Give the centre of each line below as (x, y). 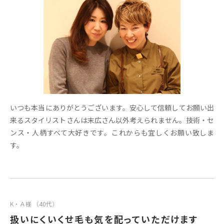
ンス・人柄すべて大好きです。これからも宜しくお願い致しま (112, 132)
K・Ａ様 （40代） (34, 203)
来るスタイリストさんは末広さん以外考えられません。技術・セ (112, 120)
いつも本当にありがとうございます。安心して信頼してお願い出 (112, 107)
